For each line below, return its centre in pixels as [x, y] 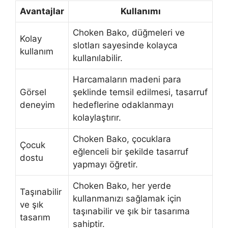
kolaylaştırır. [97, 118]
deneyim [37, 105]
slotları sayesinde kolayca [125, 46]
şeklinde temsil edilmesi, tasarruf [140, 92]
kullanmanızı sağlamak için [127, 199]
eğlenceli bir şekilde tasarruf [131, 152]
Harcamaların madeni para [127, 80]
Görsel [33, 92]
